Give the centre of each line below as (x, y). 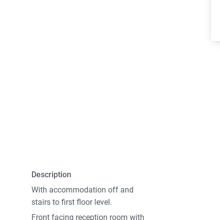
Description (52, 175)
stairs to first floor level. (72, 202)
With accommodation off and (83, 190)
